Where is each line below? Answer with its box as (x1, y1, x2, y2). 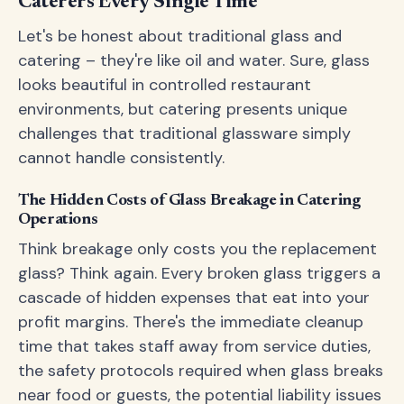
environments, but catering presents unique (18, 98, 347, 120)
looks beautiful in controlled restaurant (18, 74, 311, 96)
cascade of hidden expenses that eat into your (18, 287, 370, 308)
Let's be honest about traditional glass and (18, 25, 342, 47)
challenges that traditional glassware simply (18, 123, 351, 144)
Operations (18, 212, 98, 228)
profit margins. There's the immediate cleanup (18, 311, 363, 333)
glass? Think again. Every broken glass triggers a (18, 262, 381, 284)
